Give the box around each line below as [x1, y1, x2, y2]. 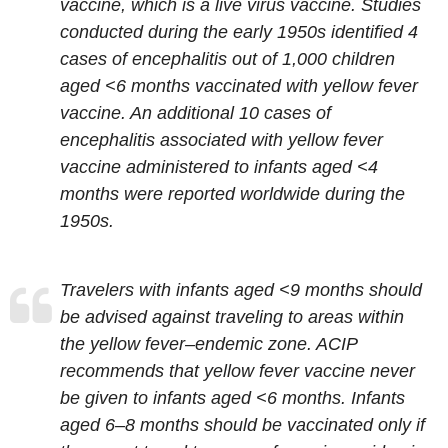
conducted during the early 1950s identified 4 [60, 22, 418, 43]
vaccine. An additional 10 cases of [60, 103, 331, 124]
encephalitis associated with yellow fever [60, 130, 383, 151]
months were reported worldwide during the [60, 184, 405, 205]
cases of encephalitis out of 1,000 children [60, 49, 395, 70]
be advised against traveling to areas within [60, 306, 404, 327]
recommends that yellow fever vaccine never [60, 360, 415, 381]
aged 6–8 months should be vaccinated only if [60, 414, 425, 435]
